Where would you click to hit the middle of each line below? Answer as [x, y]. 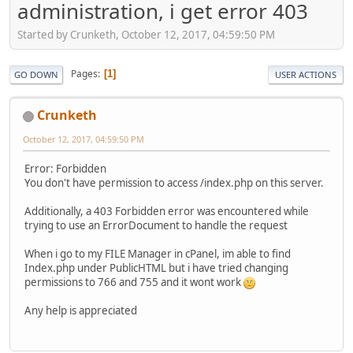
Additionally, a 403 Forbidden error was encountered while [167, 212]
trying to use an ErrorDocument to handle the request [156, 226]
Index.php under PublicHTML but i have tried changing [156, 268]
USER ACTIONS [306, 74]
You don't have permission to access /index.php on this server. [174, 183]
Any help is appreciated [81, 311]
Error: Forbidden [65, 169]
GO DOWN [36, 74]
